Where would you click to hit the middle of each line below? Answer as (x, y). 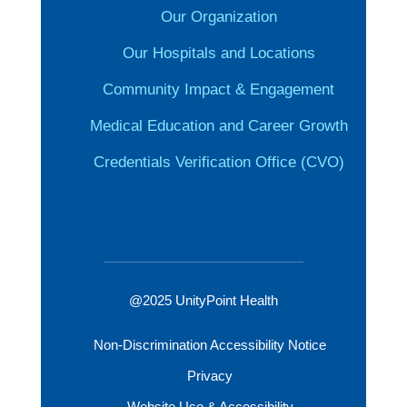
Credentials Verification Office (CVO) (218, 163)
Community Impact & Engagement (219, 90)
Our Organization (218, 17)
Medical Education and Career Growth (218, 126)
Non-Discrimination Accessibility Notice (210, 345)
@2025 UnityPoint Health (203, 301)
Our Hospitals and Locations (218, 54)
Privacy (210, 376)
